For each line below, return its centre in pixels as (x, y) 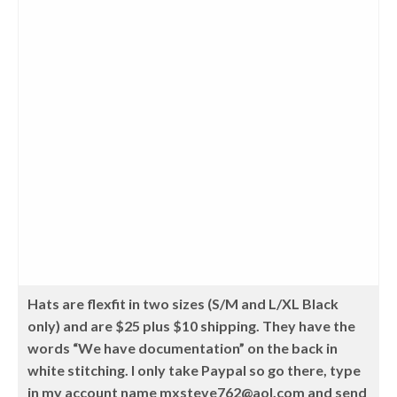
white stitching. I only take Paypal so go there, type (195, 370)
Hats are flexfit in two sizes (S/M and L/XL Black (183, 304)
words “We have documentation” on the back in (183, 348)
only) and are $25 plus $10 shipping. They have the (192, 326)
